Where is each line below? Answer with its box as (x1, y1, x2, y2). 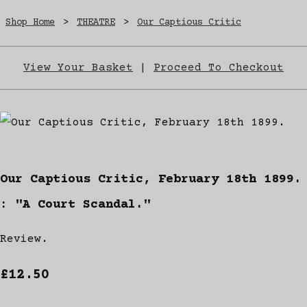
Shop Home (5, 16, 55, 28)
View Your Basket (23, 61, 133, 74)
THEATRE (77, 16, 115, 28)
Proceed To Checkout (153, 61, 284, 74)
